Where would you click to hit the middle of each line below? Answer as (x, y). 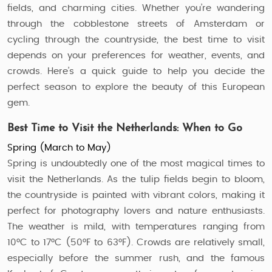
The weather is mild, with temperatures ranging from (136, 227)
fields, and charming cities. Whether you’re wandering (136, 8)
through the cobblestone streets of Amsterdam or (136, 24)
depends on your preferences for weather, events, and (136, 56)
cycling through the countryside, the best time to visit (136, 40)
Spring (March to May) (59, 148)
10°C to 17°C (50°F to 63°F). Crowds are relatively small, (136, 243)
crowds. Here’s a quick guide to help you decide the (136, 71)
